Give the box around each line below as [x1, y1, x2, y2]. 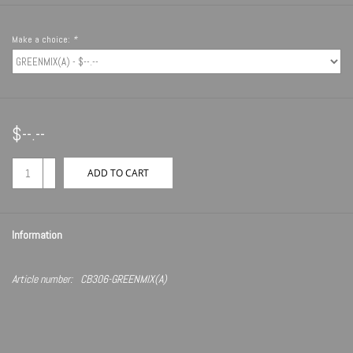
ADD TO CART [87, 166, 149, 180]
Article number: [12, 272, 72, 287]
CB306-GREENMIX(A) [80, 272, 167, 287]
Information [12, 228, 62, 243]
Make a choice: [12, 33, 72, 46]
